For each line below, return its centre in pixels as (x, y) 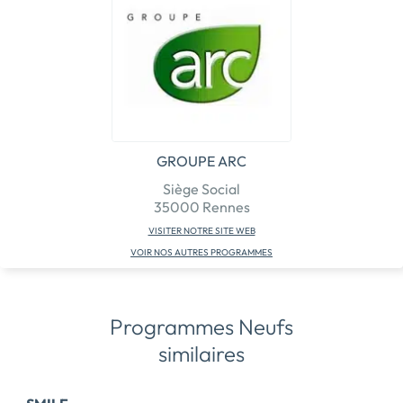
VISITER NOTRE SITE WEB (201, 230)
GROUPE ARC (201, 161)
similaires (201, 353)
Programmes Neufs (201, 326)
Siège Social (201, 188)
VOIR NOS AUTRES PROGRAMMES (201, 252)
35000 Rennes (201, 206)
